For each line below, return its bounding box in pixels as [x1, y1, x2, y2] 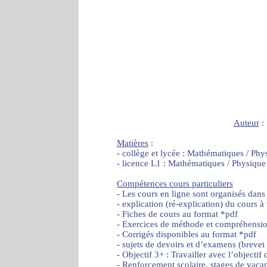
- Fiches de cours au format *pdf [117, 209, 238, 219]
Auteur [233, 118, 259, 128]
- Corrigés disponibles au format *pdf [117, 229, 256, 240]
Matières [117, 138, 148, 148]
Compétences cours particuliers [117, 179, 233, 189]
